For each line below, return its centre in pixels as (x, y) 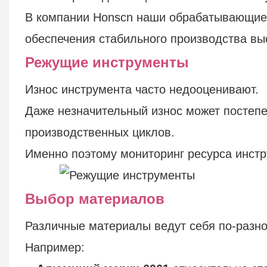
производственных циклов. (100, 132)
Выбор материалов (94, 198)
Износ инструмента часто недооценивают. (142, 89)
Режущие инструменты (107, 62)
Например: (55, 247)
